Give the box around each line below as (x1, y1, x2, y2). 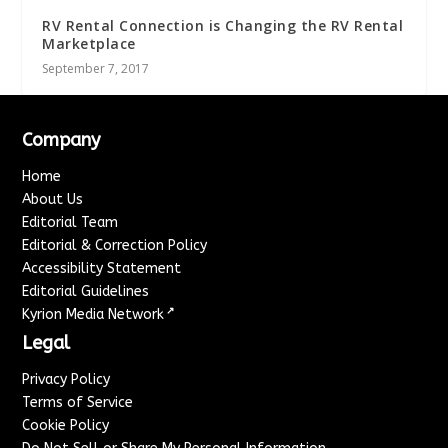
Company (22, 128, 101, 151)
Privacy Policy (22, 370, 111, 388)
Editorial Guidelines (22, 282, 150, 300)
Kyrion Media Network (22, 305, 165, 323)
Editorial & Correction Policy (22, 236, 208, 254)
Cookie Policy (22, 416, 110, 434)
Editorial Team (22, 213, 119, 231)
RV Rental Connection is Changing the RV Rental (42, 15, 404, 35)
